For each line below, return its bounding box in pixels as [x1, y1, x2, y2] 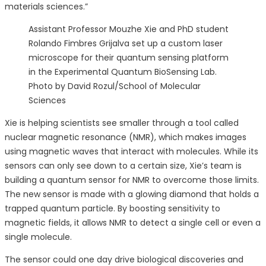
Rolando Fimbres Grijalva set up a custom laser [28, 37, 223, 50]
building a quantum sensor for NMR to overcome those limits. [5, 174, 259, 186]
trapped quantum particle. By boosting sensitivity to [5, 202, 220, 215]
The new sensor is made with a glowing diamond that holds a [5, 188, 259, 201]
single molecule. [5, 231, 72, 243]
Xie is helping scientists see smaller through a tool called [5, 117, 239, 129]
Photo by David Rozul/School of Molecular [28, 80, 201, 93]
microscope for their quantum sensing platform [28, 52, 229, 64]
